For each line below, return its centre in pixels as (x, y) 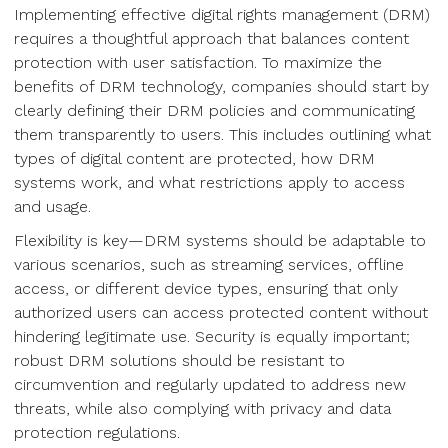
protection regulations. (97, 432)
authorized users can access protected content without (221, 312)
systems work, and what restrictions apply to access (209, 182)
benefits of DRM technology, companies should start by (221, 86)
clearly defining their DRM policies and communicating (214, 110)
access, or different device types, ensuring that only (206, 288)
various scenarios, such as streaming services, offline (209, 264)
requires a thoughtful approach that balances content (211, 38)
